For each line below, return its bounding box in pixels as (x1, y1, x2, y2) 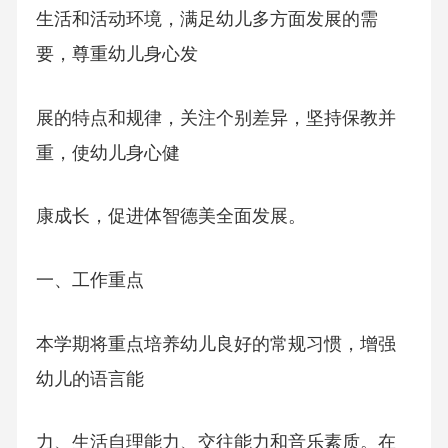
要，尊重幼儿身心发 (35, 44, 198, 65)
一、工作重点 (35, 270, 144, 291)
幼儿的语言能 (35, 368, 144, 389)
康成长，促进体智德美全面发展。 (35, 206, 306, 227)
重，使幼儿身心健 (35, 142, 180, 163)
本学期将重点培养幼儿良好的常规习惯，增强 (35, 333, 396, 354)
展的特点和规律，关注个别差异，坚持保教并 (35, 107, 396, 128)
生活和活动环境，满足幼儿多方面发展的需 (35, 9, 378, 30)
